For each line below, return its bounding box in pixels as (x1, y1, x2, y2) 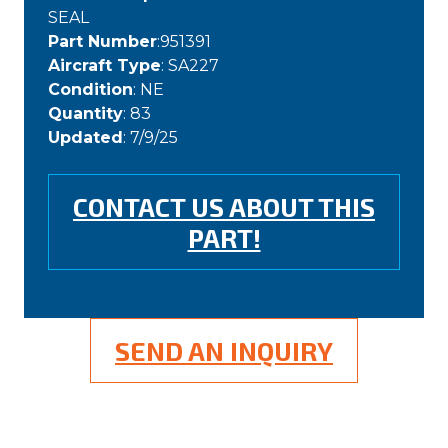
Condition (48, 80, 133, 100)
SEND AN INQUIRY (115, 335, 333, 367)
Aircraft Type (48, 56, 161, 76)
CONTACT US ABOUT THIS (73, 191, 375, 223)
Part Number (48, 32, 157, 52)
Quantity (48, 104, 123, 124)
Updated (48, 128, 123, 148)
